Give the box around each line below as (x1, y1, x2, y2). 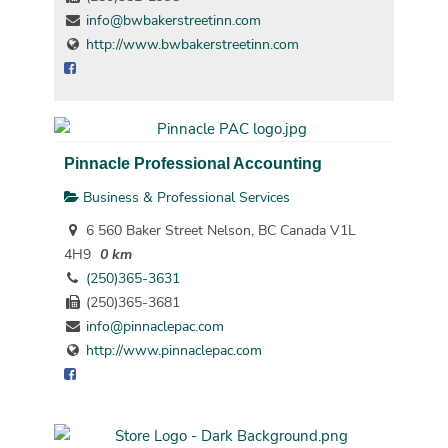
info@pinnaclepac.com (85, 317, 224, 337)
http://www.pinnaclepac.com (85, 341, 262, 361)
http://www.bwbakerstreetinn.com (85, 35, 299, 55)
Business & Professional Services (78, 187, 290, 207)
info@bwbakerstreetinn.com (85, 11, 261, 31)
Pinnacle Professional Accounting (63, 154, 322, 173)
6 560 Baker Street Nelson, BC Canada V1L (81, 221, 356, 241)
